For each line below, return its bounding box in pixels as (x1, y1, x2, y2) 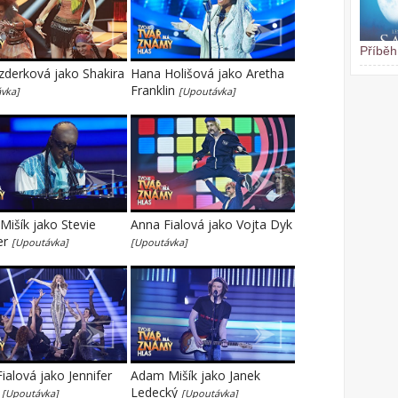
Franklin (131, 82, 179, 99)
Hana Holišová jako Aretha (131, 65, 284, 82)
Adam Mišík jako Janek (131, 367, 260, 384)
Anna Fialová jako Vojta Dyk (131, 216, 292, 233)
